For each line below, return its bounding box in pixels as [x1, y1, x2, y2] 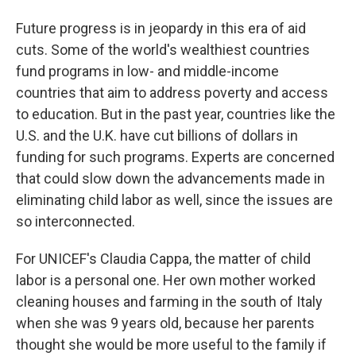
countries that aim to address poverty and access [16, 84, 328, 102]
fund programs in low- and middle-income [16, 63, 279, 80]
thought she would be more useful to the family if [16, 336, 327, 354]
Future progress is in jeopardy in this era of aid [16, 20, 306, 37]
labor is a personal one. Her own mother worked [16, 272, 315, 289]
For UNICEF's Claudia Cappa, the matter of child [16, 250, 311, 268]
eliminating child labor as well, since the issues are [16, 192, 333, 209]
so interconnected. [16, 213, 135, 230]
